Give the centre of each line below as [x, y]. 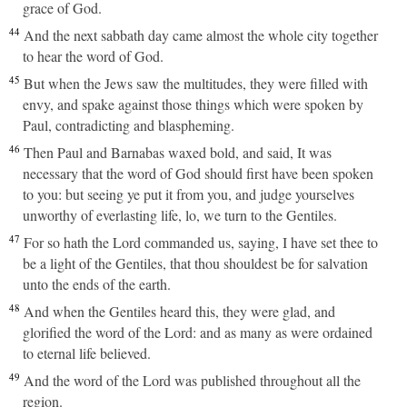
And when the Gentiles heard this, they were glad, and [179, 311]
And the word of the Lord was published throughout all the [192, 380]
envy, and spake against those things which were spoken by [193, 104]
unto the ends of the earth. [97, 284]
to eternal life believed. [87, 353]
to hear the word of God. [93, 56]
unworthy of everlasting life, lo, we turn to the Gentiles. [180, 215]
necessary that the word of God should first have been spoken [198, 173]
